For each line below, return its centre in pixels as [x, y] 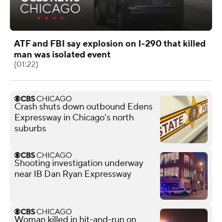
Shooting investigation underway [79, 163]
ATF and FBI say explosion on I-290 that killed [110, 44]
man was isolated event [62, 55]
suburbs [30, 128]
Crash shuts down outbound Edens [83, 107]
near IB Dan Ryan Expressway [73, 174]
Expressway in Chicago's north [74, 117]
